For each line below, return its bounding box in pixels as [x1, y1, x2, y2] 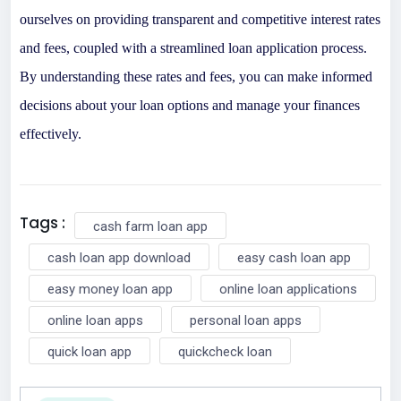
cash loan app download [47, 249, 191, 266]
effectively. [20, 125, 81, 141]
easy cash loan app [237, 249, 351, 266]
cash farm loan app [93, 218, 208, 235]
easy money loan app [47, 280, 173, 297]
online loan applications [219, 280, 357, 297]
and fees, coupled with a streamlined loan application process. [20, 39, 367, 55]
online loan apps [47, 311, 143, 328]
